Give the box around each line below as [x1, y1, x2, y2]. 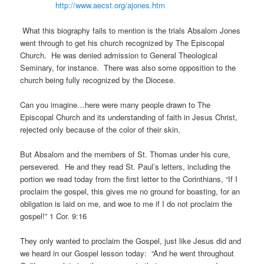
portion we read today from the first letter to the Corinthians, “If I [20, 173, 238, 184]
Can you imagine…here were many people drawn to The [20, 98, 211, 110]
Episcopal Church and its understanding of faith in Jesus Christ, [20, 111, 238, 123]
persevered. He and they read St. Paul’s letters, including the [20, 160, 231, 172]
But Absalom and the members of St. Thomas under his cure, [20, 148, 231, 160]
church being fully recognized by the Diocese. [20, 74, 176, 85]
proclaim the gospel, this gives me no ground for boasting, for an [20, 185, 240, 197]
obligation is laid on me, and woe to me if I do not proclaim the [20, 197, 233, 209]
